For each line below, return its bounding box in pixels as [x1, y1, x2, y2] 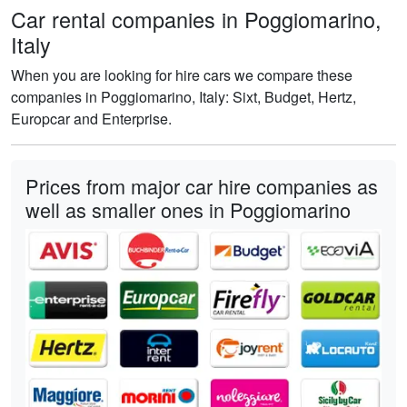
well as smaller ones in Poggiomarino [25, 194, 351, 223]
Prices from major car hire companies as [25, 171, 378, 200]
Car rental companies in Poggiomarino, [11, 3, 382, 35]
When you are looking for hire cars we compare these [11, 64, 352, 85]
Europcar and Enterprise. [11, 107, 172, 129]
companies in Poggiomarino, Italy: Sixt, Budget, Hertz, [11, 85, 356, 107]
